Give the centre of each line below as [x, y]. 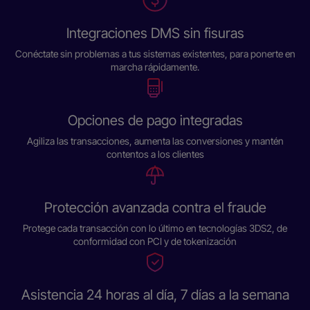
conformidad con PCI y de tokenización [155, 241]
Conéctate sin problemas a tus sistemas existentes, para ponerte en [155, 54]
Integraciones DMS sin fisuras [155, 33]
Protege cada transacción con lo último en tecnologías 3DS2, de [155, 228]
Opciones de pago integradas [155, 120]
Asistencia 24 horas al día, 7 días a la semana [155, 295]
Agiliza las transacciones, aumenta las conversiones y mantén [155, 141]
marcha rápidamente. [155, 67]
